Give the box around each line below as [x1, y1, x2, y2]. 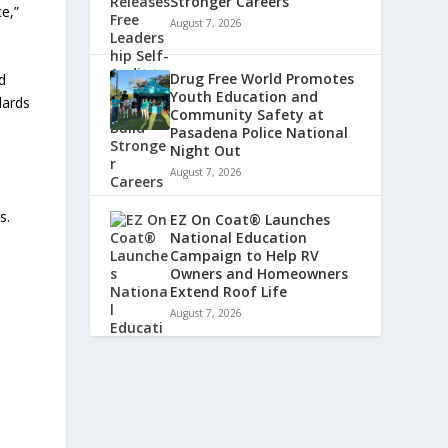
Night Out [170, 141, 242, 161]
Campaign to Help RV [170, 246, 320, 266]
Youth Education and [170, 87, 319, 107]
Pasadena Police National [170, 123, 349, 143]
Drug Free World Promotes [170, 69, 355, 89]
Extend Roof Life [170, 282, 288, 302]
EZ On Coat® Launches [170, 210, 331, 230]
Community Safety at [170, 105, 325, 125]
